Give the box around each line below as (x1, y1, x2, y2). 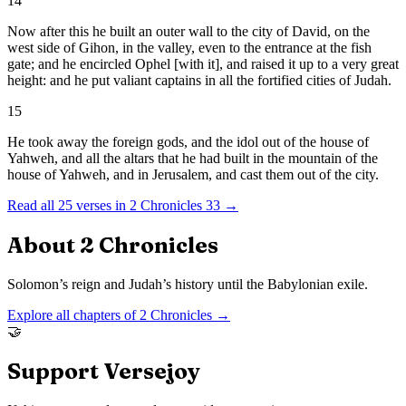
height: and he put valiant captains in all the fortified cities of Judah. (7, 72, 391, 89)
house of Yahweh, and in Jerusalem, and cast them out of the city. (7, 167, 379, 183)
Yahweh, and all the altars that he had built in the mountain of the (7, 150, 378, 167)
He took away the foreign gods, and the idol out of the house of (7, 134, 369, 150)
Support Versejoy (7, 357, 200, 384)
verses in (72, 198, 126, 214)
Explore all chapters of (7, 306, 140, 323)
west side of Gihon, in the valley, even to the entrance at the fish (7, 40, 372, 56)
